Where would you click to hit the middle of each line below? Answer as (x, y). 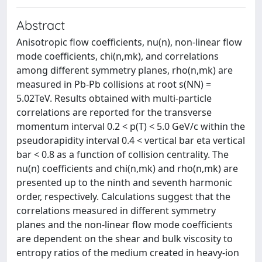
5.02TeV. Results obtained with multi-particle (114, 98)
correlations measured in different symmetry (116, 211)
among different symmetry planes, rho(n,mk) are (125, 70)
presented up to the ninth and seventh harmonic (124, 182)
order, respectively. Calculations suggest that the (123, 196)
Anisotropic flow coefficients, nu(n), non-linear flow (129, 42)
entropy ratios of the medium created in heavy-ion (128, 253)
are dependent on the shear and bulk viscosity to (125, 239)
